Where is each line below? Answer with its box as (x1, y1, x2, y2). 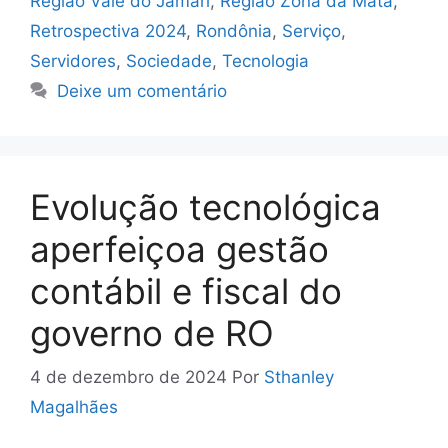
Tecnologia (222, 50, 309, 71)
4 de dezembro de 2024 (30, 367, 227, 388)
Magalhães (30, 397, 118, 418)
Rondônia (196, 20, 272, 41)
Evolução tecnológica (30, 185, 381, 228)
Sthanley (264, 367, 334, 388)
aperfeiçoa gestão (30, 227, 329, 270)
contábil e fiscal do (30, 269, 342, 312)
